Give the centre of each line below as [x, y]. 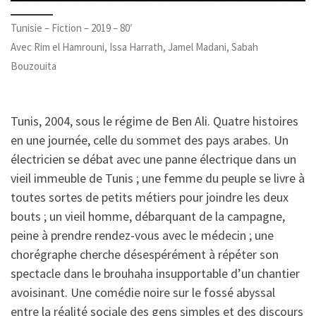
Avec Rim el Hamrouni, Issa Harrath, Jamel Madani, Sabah [134, 47]
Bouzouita [34, 66]
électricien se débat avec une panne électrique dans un [153, 159]
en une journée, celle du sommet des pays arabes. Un [150, 140]
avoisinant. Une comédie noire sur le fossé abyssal [143, 292]
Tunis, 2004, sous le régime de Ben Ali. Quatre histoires [154, 121]
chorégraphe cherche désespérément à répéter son [145, 254]
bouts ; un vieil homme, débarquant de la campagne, [148, 216]
